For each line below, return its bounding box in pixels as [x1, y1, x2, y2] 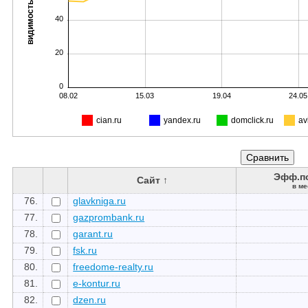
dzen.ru [73, 294, 107, 305]
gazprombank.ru [73, 211, 145, 223]
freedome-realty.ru [73, 261, 154, 272]
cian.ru [96, 115, 122, 125]
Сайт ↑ [136, 174, 168, 186]
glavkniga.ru [73, 195, 126, 206]
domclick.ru [231, 115, 274, 125]
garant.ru [73, 228, 113, 239]
